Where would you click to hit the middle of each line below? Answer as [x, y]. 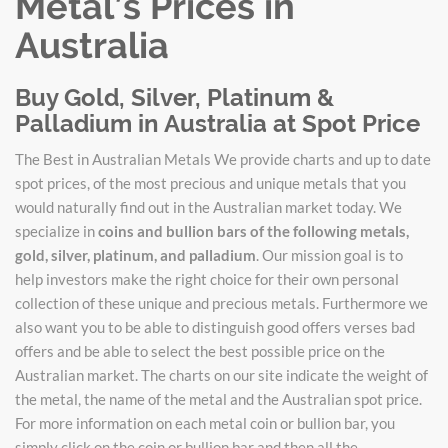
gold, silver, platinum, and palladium [135, 254]
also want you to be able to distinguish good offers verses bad [215, 326]
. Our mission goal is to [329, 254]
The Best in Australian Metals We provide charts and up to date [223, 158]
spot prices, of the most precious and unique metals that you [210, 182]
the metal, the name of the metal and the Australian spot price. [218, 398]
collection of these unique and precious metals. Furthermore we [221, 302]
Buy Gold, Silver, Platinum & [174, 97]
